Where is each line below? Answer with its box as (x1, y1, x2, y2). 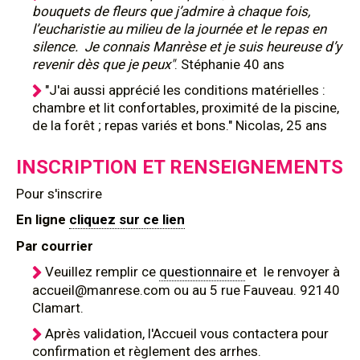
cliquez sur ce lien (69, 211, 185, 227)
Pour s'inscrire (16, 186, 102, 202)
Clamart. (32, 300, 84, 316)
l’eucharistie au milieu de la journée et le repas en (32, 21, 326, 37)
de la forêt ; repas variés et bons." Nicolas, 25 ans (32, 117, 327, 133)
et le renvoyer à (245, 264, 340, 280)
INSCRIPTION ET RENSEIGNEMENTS (16, 156, 343, 178)
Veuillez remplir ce (45, 264, 159, 280)
